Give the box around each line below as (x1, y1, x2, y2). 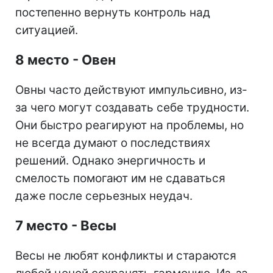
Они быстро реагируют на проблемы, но (15, 118, 244, 133)
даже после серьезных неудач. (15, 189, 193, 204)
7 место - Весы (15, 218, 116, 234)
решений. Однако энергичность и (15, 154, 205, 168)
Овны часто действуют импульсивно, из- (15, 83, 247, 97)
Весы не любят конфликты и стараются (15, 249, 236, 263)
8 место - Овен (15, 52, 116, 68)
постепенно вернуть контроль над (15, 5, 210, 20)
